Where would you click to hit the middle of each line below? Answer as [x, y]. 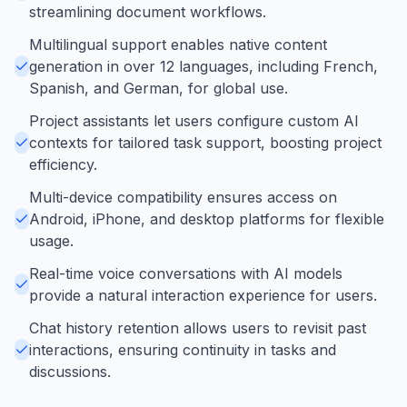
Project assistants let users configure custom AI [194, 120]
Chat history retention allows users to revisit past [198, 328]
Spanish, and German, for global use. [159, 88]
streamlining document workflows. [148, 11]
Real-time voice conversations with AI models [186, 273]
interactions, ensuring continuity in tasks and [183, 349]
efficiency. [63, 164]
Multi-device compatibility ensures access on [183, 197]
